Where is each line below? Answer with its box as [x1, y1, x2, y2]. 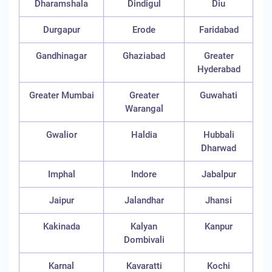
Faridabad [199, 24, 239, 35]
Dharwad [201, 143, 236, 154]
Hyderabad [197, 64, 240, 75]
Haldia [131, 129, 157, 140]
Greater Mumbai [29, 90, 94, 101]
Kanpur [205, 221, 233, 232]
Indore [131, 169, 157, 180]
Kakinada [42, 221, 80, 232]
